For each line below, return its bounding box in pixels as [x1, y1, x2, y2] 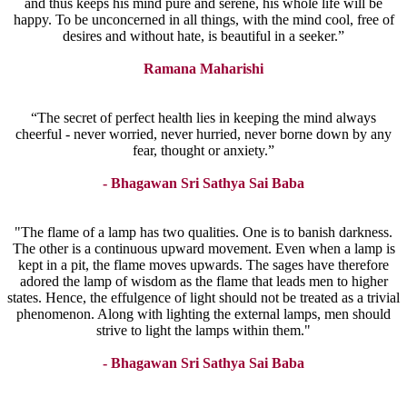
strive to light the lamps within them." [96, 323, 311, 339]
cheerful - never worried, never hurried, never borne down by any [15, 126, 392, 143]
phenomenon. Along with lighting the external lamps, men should [16, 306, 391, 323]
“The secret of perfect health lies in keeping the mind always [31, 110, 376, 126]
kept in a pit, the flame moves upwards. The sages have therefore [18, 257, 389, 273]
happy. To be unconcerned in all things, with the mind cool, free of [13, 12, 394, 28]
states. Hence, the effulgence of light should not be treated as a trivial [7, 290, 400, 306]
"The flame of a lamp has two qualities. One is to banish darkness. [15, 224, 392, 241]
